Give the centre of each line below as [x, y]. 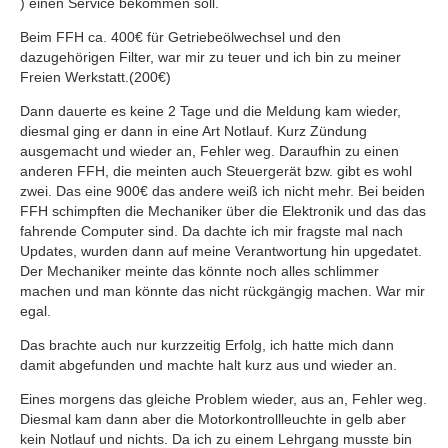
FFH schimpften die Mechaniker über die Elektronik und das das [223, 211]
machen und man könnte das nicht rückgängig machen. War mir [222, 291]
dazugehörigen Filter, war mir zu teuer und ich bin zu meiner [210, 57]
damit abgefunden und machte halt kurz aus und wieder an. [208, 365]
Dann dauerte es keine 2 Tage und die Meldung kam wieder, [210, 111]
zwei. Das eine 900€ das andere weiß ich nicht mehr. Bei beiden [222, 191]
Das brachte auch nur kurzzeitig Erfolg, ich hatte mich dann [207, 345]
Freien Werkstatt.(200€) [95, 77]
